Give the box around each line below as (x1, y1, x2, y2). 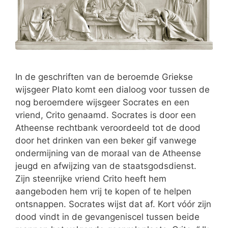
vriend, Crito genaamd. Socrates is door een (15, 109, 196, 120)
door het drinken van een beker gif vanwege (15, 135, 196, 146)
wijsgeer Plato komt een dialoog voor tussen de (15, 84, 210, 95)
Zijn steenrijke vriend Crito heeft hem (15, 173, 166, 184)
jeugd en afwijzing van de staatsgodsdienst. (15, 160, 196, 171)
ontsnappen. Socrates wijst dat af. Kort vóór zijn (15, 198, 211, 209)
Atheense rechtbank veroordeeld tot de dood (15, 122, 201, 133)
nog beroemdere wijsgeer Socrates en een (15, 97, 189, 107)
